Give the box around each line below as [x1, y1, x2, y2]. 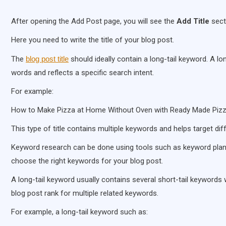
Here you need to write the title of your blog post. [11, 35, 174, 45]
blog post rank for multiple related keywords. [11, 189, 158, 198]
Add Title [177, 17, 209, 26]
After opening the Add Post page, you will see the [11, 17, 177, 26]
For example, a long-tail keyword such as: [11, 207, 148, 217]
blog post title [26, 54, 69, 64]
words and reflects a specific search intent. [11, 68, 154, 78]
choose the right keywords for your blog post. [11, 156, 163, 166]
